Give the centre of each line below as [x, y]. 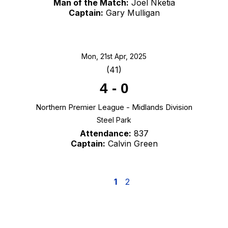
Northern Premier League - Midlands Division [114, 107]
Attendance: [105, 134]
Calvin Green [131, 144]
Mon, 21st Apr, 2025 [114, 56]
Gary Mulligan [131, 13]
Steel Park [114, 120]
